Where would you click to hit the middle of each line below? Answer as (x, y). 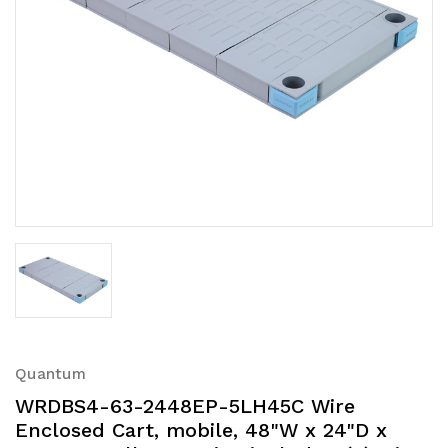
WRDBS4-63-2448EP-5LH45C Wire (185, 405)
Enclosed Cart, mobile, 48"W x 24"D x (201, 429)
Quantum (50, 373)
